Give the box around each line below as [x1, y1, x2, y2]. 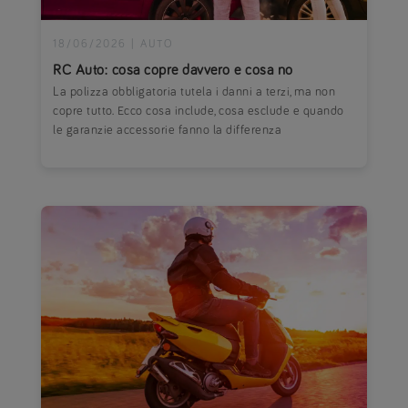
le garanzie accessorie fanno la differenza [53, 123, 282, 137]
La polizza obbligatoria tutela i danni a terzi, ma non [53, 85, 336, 98]
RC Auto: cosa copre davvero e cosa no [53, 62, 293, 77]
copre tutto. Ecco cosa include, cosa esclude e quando [53, 104, 344, 117]
